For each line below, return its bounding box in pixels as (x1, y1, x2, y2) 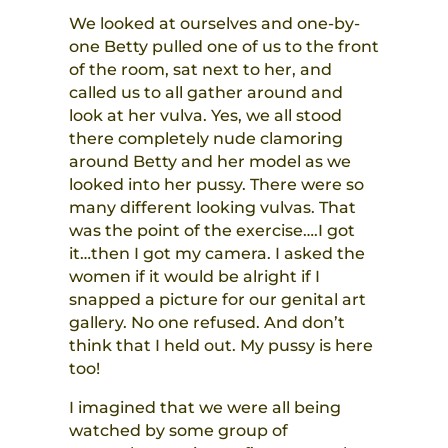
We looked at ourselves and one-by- (68, 14, 360, 34)
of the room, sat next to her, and (68, 60, 332, 80)
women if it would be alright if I (68, 267, 320, 287)
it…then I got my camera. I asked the (68, 244, 365, 264)
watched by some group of (68, 421, 288, 441)
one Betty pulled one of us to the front (68, 37, 379, 57)
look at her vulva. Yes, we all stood (68, 106, 342, 126)
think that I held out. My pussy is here (68, 336, 373, 356)
